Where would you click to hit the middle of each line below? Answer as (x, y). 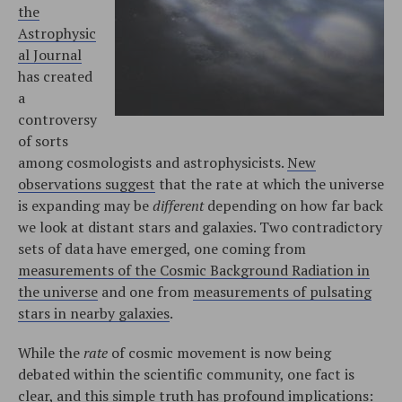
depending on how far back (293, 205)
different (178, 205)
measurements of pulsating (282, 291)
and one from (145, 291)
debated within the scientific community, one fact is (186, 374)
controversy (57, 119)
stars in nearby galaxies (94, 313)
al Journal (50, 54)
